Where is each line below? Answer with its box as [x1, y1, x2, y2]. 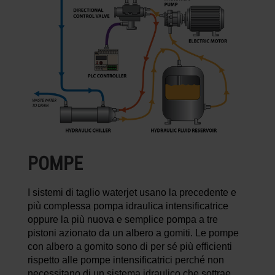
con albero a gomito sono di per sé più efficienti [28, 241, 232, 252]
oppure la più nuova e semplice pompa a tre [28, 214, 218, 225]
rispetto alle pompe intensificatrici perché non [28, 254, 224, 265]
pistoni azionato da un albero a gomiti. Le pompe [28, 227, 239, 238]
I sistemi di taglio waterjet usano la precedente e [28, 187, 236, 198]
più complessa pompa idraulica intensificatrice [28, 200, 228, 211]
